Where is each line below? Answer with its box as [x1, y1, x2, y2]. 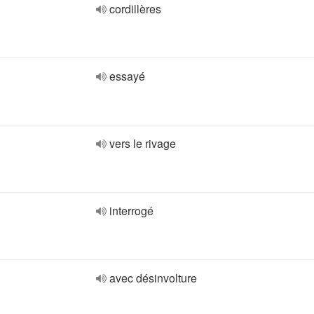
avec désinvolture [109, 270, 197, 286]
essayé [109, 68, 145, 84]
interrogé [109, 203, 153, 219]
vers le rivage [109, 135, 176, 151]
